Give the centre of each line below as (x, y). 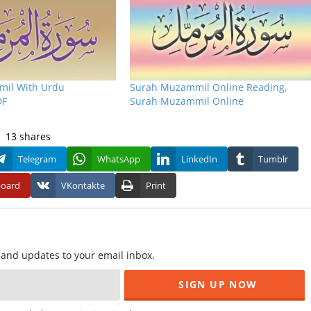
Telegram (37, 159)
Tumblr (273, 159)
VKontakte (83, 186)
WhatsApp (119, 159)
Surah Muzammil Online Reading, (208, 87)
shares (34, 137)
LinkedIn (199, 159)
